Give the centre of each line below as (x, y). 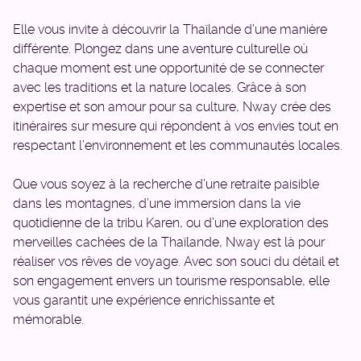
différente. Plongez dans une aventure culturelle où (160, 49)
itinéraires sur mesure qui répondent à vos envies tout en (176, 126)
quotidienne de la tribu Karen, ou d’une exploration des (171, 223)
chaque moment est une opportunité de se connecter (168, 68)
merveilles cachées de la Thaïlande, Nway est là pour (169, 242)
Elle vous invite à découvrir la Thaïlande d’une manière (170, 29)
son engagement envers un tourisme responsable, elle (171, 281)
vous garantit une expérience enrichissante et (144, 300)
